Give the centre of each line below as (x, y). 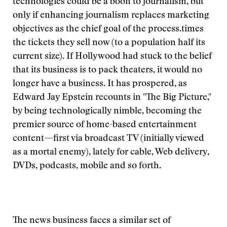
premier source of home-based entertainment (105, 125)
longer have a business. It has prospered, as (100, 84)
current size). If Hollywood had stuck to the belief (112, 57)
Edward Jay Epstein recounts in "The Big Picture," (112, 98)
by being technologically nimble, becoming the (107, 111)
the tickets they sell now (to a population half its (109, 43)
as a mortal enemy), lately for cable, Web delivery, (111, 153)
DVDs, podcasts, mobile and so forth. (87, 166)
